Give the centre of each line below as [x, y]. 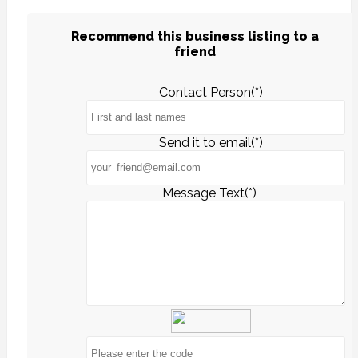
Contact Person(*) [211, 92]
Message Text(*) [211, 193]
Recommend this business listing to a [195, 36]
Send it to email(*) [211, 142]
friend [195, 51]
